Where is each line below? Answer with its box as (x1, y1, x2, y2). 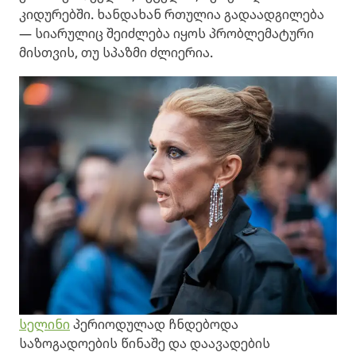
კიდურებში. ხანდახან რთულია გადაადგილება (19, 6, 324, 24)
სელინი (19, 315, 70, 334)
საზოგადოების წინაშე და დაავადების (19, 335, 270, 353)
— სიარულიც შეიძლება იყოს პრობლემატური (19, 25, 314, 43)
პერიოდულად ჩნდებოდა (70, 315, 238, 334)
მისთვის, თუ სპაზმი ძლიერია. (19, 44, 213, 62)
